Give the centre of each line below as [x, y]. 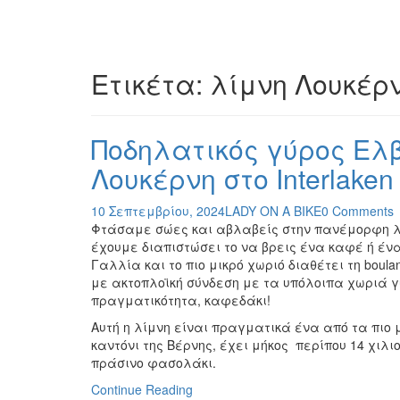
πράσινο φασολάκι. [154, 362]
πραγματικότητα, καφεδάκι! [181, 300]
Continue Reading [142, 389]
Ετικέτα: [150, 83]
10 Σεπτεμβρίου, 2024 [158, 210]
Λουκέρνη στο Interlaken [242, 178]
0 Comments [358, 210]
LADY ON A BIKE [273, 210]
